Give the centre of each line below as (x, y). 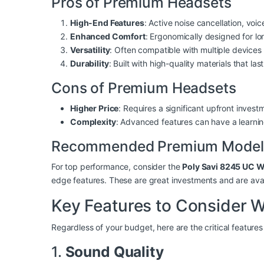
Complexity (93, 122)
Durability (90, 64)
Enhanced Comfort (108, 37)
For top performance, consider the (117, 167)
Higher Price (95, 108)
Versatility (90, 50)
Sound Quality (114, 252)
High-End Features (107, 23)
